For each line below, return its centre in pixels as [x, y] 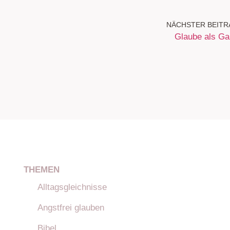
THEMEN [41, 170]
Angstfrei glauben [71, 208]
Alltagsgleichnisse [72, 187]
